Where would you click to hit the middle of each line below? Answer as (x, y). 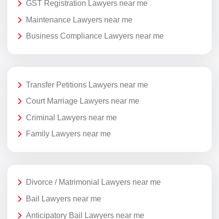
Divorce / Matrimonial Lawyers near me (93, 182)
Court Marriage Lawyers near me (83, 101)
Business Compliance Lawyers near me (95, 36)
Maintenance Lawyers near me (79, 20)
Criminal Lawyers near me (71, 117)
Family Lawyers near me (68, 134)
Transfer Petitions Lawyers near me (87, 85)
